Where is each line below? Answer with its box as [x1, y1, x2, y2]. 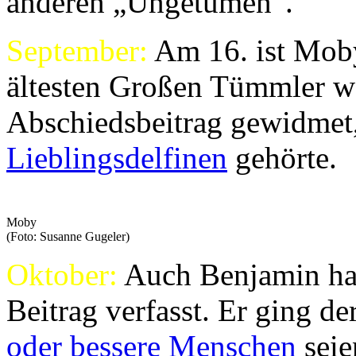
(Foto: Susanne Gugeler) [6, 230, 130, 244]
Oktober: [6, 257, 118, 292]
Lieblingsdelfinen [6, 141, 227, 176]
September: [6, 33, 148, 68]
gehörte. [227, 141, 337, 176]
